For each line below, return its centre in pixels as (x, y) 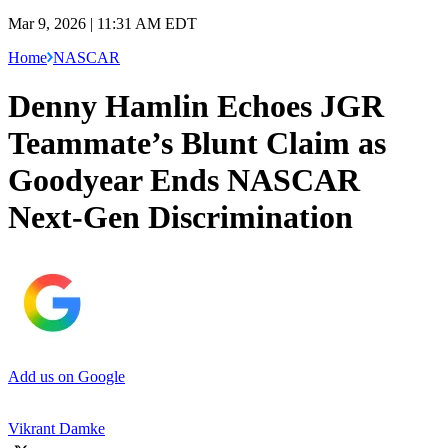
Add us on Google (66, 376)
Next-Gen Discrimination (180, 217)
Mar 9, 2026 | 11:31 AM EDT (102, 23)
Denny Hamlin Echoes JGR (196, 106)
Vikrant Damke (56, 428)
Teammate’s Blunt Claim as (197, 143)
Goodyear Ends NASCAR (184, 180)
